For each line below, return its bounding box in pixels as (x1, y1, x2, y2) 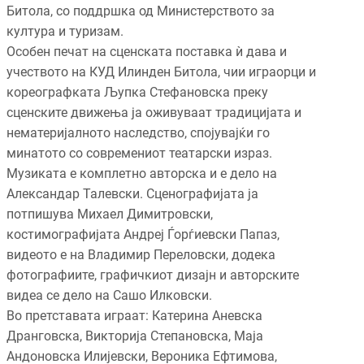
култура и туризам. (6, 24, 123, 40)
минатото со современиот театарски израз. (6, 145, 272, 162)
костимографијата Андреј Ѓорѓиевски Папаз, (6, 227, 279, 243)
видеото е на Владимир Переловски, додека (6, 247, 275, 263)
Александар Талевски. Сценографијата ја (6, 186, 258, 202)
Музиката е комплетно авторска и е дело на (6, 166, 277, 182)
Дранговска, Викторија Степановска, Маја (6, 328, 263, 344)
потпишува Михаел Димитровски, (6, 206, 213, 223)
